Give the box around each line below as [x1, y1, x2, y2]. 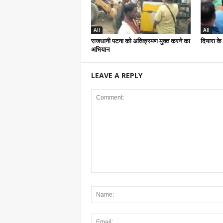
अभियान [91, 44, 111, 54]
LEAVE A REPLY [91, 70, 142, 80]
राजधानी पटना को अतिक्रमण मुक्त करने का [91, 36, 190, 45]
